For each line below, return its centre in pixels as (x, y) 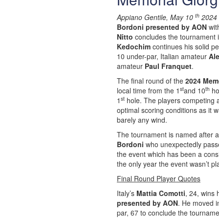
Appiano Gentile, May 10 (156, 17)
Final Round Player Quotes (159, 178)
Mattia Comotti (160, 193)
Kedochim (134, 46)
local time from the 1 (148, 90)
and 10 (195, 90)
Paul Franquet (168, 66)
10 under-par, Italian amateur (163, 56)
